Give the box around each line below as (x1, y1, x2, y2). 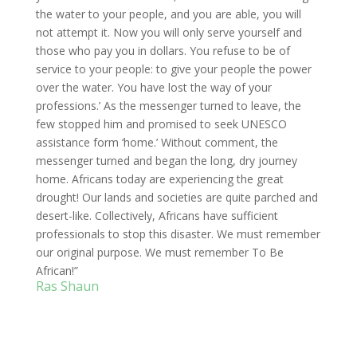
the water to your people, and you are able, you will (35, 6, 301, 22)
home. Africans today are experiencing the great (35, 171, 284, 187)
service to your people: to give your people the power (35, 61, 312, 77)
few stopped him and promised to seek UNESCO (35, 116, 287, 132)
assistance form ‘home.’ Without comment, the (35, 135, 278, 151)
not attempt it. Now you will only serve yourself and (35, 25, 302, 41)
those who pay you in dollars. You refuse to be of (35, 43, 290, 59)
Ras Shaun (35, 277, 99, 296)
